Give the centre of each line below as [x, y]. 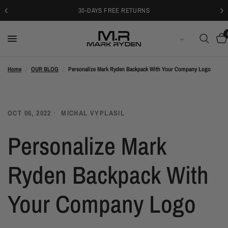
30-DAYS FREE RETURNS [114, 10]
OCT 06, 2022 [30, 113]
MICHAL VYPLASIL [93, 113]
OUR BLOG [45, 69]
